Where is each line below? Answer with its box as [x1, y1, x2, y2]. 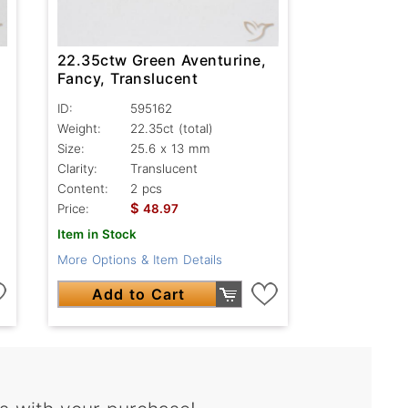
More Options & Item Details [56, 252, 222, 268]
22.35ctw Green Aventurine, [56, 51, 267, 70]
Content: [56, 181, 108, 197]
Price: [56, 201, 89, 217]
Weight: [56, 121, 101, 137]
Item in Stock [56, 227, 137, 242]
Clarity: [56, 161, 97, 177]
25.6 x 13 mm [129, 141, 210, 157]
